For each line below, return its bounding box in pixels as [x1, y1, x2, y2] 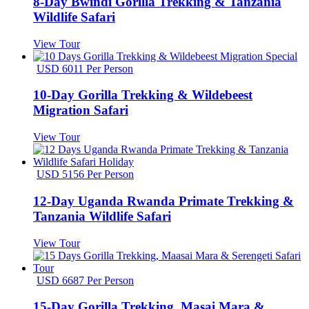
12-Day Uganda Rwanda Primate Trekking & [33, 193, 294, 208]
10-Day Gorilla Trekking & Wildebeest [33, 88, 252, 103]
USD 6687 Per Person [37, 274, 134, 286]
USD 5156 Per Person [37, 168, 134, 181]
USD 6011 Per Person [37, 62, 133, 74]
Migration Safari [33, 103, 128, 118]
